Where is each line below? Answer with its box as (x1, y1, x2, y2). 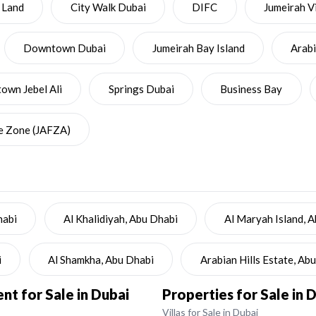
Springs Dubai (108, 82, 174, 95)
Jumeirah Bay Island (152, 42, 245, 54)
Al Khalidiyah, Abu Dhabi (63, 212, 178, 225)
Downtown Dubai (23, 42, 106, 54)
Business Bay (220, 82, 283, 95)
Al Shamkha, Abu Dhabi (47, 253, 154, 266)
